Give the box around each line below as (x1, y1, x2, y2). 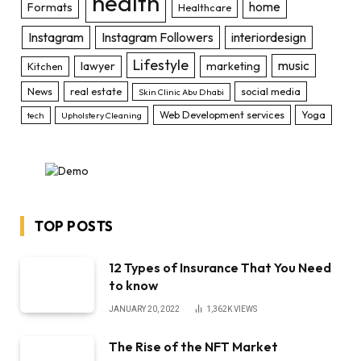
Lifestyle (133, 55, 189, 74)
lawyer (80, 58, 115, 73)
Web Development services (159, 107, 284, 121)
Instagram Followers (101, 28, 214, 45)
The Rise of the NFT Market (109, 338, 278, 355)
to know (109, 276, 158, 293)
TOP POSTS (35, 217, 114, 234)
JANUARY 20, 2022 (109, 304, 180, 313)
